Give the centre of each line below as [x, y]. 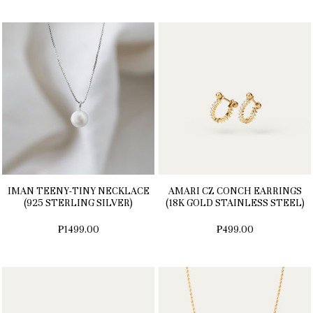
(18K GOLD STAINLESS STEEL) [235, 203]
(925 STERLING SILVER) [78, 203]
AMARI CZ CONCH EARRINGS [235, 191]
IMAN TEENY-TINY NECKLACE [78, 191]
